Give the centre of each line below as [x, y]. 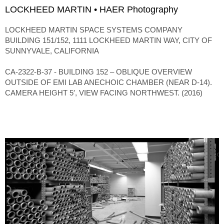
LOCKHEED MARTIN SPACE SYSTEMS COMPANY [94, 30]
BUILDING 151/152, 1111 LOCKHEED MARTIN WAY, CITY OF [108, 40]
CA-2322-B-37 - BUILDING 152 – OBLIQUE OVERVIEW [98, 72]
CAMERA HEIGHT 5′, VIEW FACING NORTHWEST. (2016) [104, 93]
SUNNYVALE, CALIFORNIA [52, 51]
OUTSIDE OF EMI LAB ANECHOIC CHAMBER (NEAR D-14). [108, 82]
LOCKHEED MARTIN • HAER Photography [91, 10]
